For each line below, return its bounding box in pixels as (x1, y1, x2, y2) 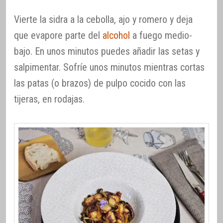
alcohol (103, 29, 130, 41)
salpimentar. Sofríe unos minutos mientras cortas (14, 61, 205, 73)
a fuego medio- (130, 29, 192, 41)
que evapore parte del (14, 29, 103, 41)
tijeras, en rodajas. (14, 93, 85, 105)
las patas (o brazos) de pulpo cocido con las (14, 77, 186, 89)
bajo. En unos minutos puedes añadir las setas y (14, 45, 200, 57)
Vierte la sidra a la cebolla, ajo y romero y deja (14, 13, 193, 25)
